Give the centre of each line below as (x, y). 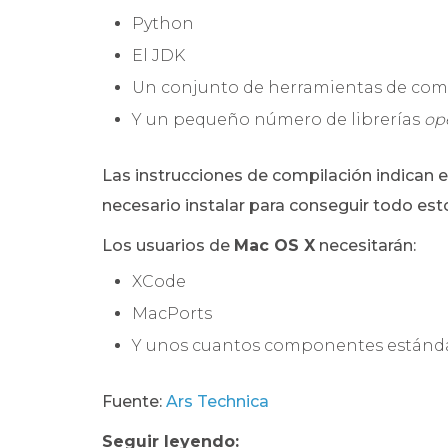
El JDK (158, 55)
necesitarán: (365, 245)
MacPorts (172, 313)
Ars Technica (217, 401)
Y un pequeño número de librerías (278, 119)
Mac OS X (274, 245)
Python (163, 23)
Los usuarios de (168, 245)
